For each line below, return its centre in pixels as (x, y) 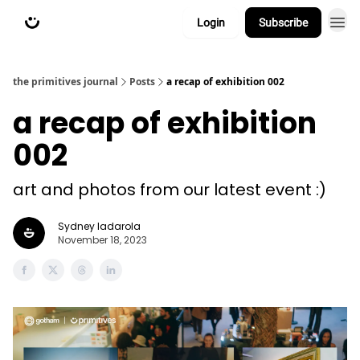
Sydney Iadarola (99, 226)
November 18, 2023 (102, 240)
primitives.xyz (133, 24)
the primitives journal (65, 82)
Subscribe (283, 22)
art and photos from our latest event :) (170, 190)
